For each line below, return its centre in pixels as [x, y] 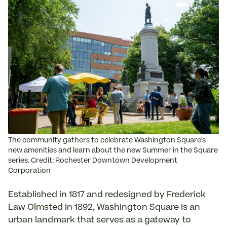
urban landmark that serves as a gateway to [100, 220]
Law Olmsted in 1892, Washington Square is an [104, 207]
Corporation [29, 171]
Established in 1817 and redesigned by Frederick [107, 195]
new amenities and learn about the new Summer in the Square [113, 151]
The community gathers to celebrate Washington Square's [107, 141]
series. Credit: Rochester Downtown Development [93, 161]
